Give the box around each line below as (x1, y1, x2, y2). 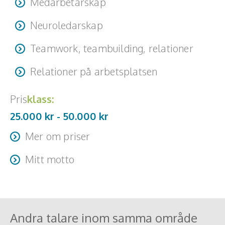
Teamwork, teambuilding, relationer (30, 42, 193, 55)
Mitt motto (25, 153, 74, 166)
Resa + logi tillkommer (10, 150, 89, 159)
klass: (27, 92, 54, 106)
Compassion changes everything (10, 173, 124, 182)
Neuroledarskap (30, 19, 103, 32)
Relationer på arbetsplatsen (30, 65, 158, 78)
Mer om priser (25, 130, 90, 143)
